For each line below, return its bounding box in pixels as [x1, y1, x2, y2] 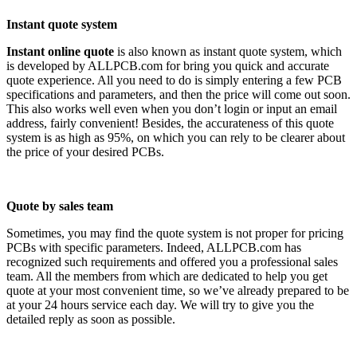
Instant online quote [6, 45, 117, 59]
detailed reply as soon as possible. [6, 312, 175, 327]
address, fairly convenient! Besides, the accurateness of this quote [6, 116, 334, 131]
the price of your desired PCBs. [6, 145, 164, 159]
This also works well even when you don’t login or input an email [6, 102, 337, 116]
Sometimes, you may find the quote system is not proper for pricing [6, 226, 343, 241]
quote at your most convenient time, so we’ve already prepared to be [6, 284, 349, 298]
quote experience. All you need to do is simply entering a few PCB [6, 73, 342, 88]
